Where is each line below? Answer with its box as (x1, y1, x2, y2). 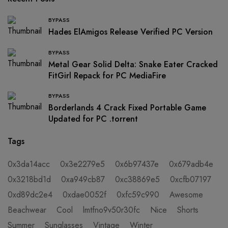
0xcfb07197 (170, 174, 211, 185)
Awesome (169, 189, 203, 201)
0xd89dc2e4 (8, 189, 52, 201)
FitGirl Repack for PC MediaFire (48, 70, 166, 81)
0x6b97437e (115, 158, 159, 170)
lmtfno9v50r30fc (83, 204, 140, 216)
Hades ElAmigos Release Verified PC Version (48, 26, 213, 38)
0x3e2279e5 (60, 158, 105, 170)
